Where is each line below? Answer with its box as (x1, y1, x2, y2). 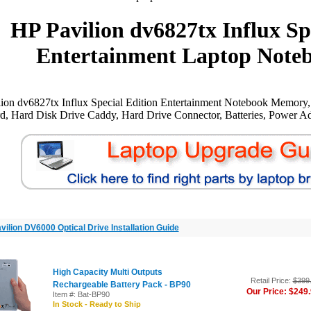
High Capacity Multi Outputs (52, 267, 162, 277)
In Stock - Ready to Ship (52, 300, 141, 308)
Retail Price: (250, 276, 293, 285)
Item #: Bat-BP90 (52, 290, 110, 299)
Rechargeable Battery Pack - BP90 (52, 280, 191, 289)
